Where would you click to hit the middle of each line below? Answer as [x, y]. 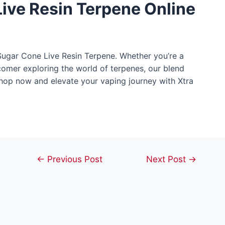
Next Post [167, 159]
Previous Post [74, 159]
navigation [42, 171]
